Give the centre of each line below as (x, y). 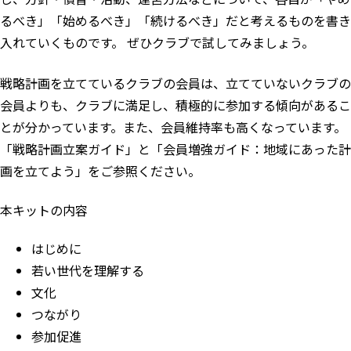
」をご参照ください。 (139, 171)
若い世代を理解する (88, 270)
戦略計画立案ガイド (69, 149)
